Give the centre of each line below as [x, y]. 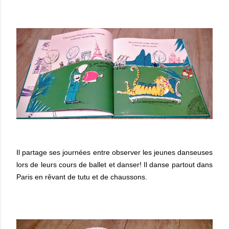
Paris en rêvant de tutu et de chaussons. [82, 177]
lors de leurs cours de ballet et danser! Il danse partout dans [114, 165]
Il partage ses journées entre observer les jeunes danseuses [114, 153]
